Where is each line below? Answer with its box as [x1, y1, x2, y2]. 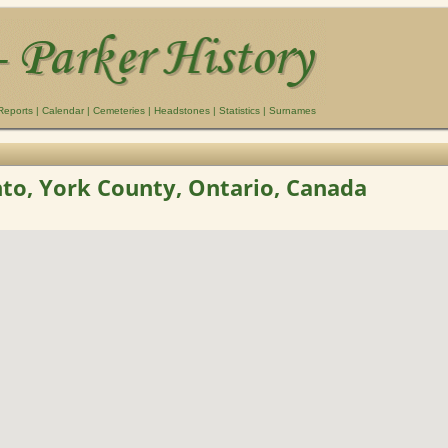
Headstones [154, 105, 210, 116]
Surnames [269, 105, 316, 116]
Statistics [219, 105, 260, 116]
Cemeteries [93, 105, 145, 116]
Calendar [42, 105, 84, 116]
